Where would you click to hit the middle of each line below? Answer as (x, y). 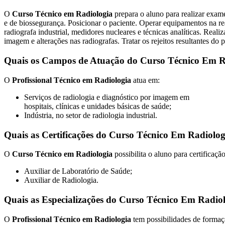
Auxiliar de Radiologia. (61, 180)
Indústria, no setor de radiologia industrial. (91, 115)
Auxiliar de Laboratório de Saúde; (78, 171)
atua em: (145, 80)
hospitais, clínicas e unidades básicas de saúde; (98, 106)
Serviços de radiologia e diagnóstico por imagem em (107, 97)
